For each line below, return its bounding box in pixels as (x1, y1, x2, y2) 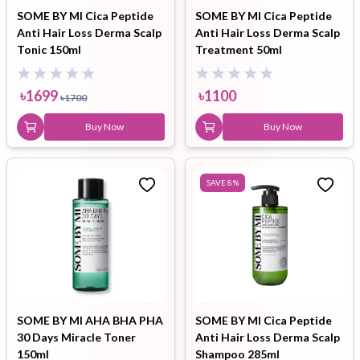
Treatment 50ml (195, 42, 282, 56)
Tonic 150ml (17, 42, 81, 56)
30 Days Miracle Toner (17, 329, 136, 344)
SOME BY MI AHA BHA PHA (17, 313, 163, 327)
